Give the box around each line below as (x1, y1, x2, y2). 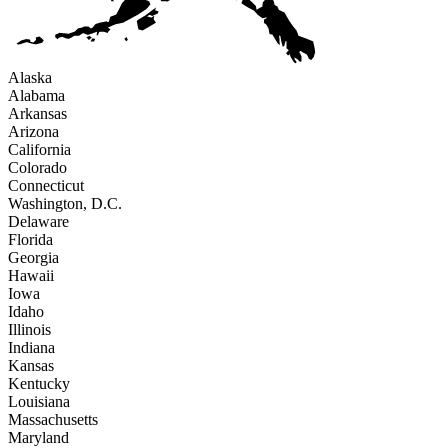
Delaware (8, 212, 69, 230)
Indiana (8, 338, 55, 356)
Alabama (8, 86, 65, 104)
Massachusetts (8, 410, 98, 428)
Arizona (8, 122, 59, 140)
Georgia (8, 248, 59, 266)
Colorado (8, 158, 67, 176)
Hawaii (8, 266, 54, 284)
